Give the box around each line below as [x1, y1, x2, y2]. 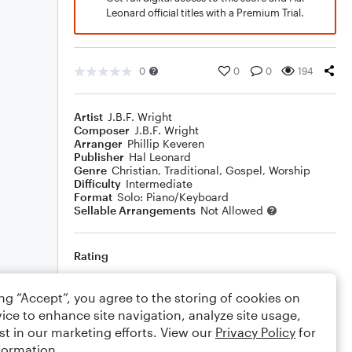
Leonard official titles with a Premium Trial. [106, 6, 304, 19]
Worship [269, 163, 310, 177]
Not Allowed [200, 203, 263, 217]
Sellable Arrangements [74, 203, 196, 217]
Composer [74, 123, 130, 137]
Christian [112, 163, 158, 177]
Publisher [74, 150, 124, 163]
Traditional [164, 163, 219, 177]
